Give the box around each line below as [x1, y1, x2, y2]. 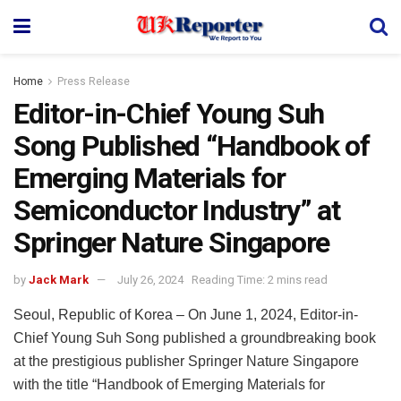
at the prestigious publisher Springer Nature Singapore [13, 353, 359, 369]
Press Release [57, 75, 130, 88]
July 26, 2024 [117, 272, 183, 286]
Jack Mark [29, 272, 89, 286]
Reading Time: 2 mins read [192, 272, 328, 286]
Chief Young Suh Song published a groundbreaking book [13, 329, 376, 346]
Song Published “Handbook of [13, 129, 370, 163]
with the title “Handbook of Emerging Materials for [13, 376, 325, 392]
